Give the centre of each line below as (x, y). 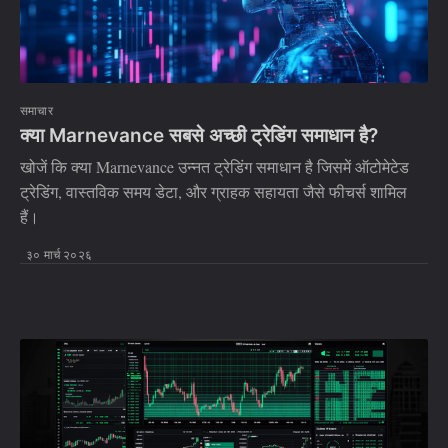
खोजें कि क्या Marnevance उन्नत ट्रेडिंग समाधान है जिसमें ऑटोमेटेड (214, 167)
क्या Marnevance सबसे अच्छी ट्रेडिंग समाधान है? (199, 136)
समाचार (36, 111)
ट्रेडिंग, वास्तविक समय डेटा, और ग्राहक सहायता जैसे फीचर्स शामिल (213, 192)
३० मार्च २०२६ (59, 255)
